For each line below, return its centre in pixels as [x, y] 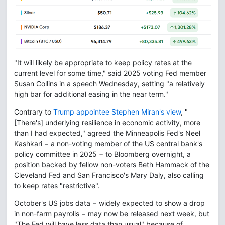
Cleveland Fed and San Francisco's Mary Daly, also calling [109, 175]
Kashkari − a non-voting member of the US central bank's [108, 144]
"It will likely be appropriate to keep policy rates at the [103, 63]
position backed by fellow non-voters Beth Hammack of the [112, 165]
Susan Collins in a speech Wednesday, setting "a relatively [109, 84]
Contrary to [34, 112]
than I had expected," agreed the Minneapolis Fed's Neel [107, 133]
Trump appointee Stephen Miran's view [117, 112]
